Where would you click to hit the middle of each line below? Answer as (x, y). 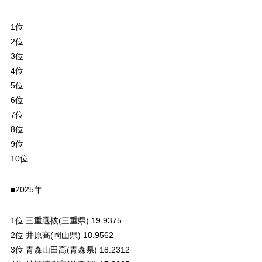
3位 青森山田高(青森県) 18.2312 (70, 249)
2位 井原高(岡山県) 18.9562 (62, 235)
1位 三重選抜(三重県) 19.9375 (66, 220)
